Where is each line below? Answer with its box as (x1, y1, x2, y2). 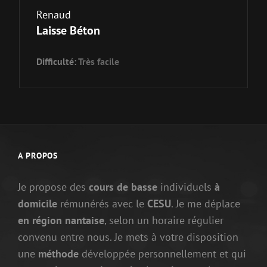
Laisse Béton (36, 22, 100, 38)
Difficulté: (36, 55, 78, 67)
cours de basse (89, 179, 157, 194)
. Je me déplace (171, 196, 240, 210)
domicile (18, 196, 57, 210)
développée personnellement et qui (79, 246, 246, 260)
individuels (157, 179, 215, 194)
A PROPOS (18, 150, 58, 161)
